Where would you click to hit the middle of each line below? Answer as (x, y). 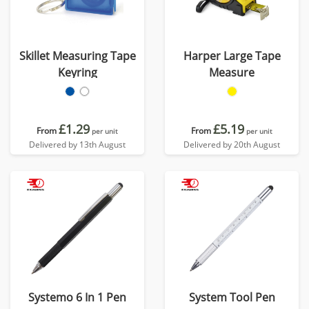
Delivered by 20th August (232, 144)
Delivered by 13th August (77, 144)
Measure (232, 72)
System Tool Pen (232, 297)
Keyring (77, 72)
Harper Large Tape (232, 56)
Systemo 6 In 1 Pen (77, 297)
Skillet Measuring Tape (77, 56)
